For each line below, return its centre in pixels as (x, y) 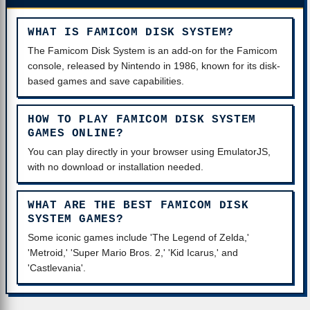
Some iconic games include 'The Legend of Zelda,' (138, 238)
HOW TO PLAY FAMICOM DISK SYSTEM (142, 120)
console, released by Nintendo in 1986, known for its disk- (154, 66)
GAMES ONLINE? (76, 134)
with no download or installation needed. (116, 167)
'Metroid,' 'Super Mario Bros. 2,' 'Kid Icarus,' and (133, 253)
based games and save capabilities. (106, 81)
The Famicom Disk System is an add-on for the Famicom (153, 51)
